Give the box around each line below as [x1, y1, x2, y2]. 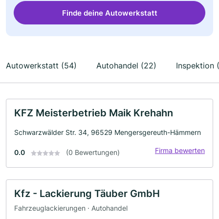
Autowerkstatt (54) [6, 61, 77, 70]
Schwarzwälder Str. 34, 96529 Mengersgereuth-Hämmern [14, 128, 201, 136]
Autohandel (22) [96, 61, 156, 70]
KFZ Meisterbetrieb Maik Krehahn [14, 107, 173, 119]
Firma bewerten [155, 146, 205, 154]
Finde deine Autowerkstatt [62, 8, 157, 18]
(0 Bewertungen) [66, 148, 120, 156]
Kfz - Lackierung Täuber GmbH [14, 188, 160, 199]
